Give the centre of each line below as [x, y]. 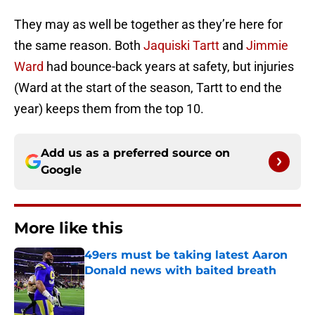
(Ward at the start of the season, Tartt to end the [148, 88]
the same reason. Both [79, 46]
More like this [69, 229]
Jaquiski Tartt [181, 46]
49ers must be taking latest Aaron [186, 255]
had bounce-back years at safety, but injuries [169, 67]
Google [61, 170]
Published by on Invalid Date [145, 284]
